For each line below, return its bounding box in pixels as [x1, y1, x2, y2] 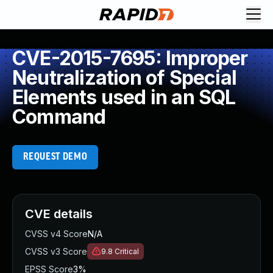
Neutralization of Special [12, 66, 237, 90]
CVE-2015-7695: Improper [12, 46, 248, 70]
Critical [115, 247, 139, 256]
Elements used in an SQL [12, 85, 236, 109]
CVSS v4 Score [25, 229, 88, 239]
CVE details [25, 207, 93, 221]
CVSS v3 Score [25, 246, 87, 257]
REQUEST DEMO [23, 152, 88, 162]
